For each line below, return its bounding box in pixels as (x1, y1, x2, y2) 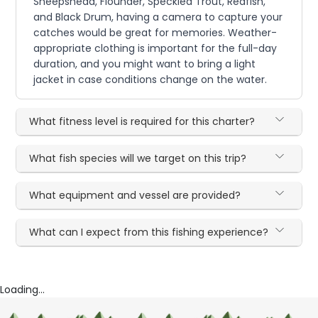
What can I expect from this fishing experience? (29, 225, 269, 240)
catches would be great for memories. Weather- (33, 26, 278, 40)
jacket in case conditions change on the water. (33, 72, 268, 87)
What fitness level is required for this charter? (29, 114, 256, 129)
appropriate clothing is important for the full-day (33, 41, 278, 56)
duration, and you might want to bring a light (33, 57, 256, 72)
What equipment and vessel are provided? (29, 188, 241, 203)
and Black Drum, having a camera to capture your (33, 10, 283, 25)
